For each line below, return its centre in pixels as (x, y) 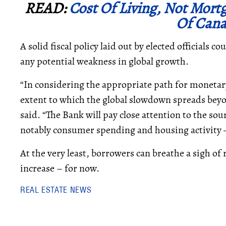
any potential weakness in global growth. (104, 61)
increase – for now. (60, 168)
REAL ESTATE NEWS (56, 190)
